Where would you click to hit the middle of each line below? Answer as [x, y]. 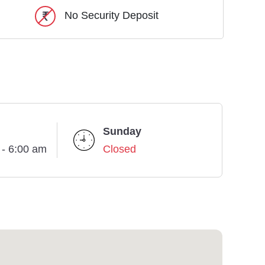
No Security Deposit [112, 16]
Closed [119, 149]
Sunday [122, 132]
